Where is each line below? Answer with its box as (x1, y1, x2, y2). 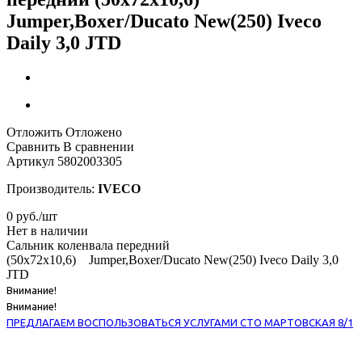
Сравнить (6, 139, 60, 154)
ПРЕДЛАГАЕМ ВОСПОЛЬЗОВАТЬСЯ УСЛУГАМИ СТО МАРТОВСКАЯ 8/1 (6, 316, 353, 328)
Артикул (6, 154, 54, 168)
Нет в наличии (6, 223, 88, 238)
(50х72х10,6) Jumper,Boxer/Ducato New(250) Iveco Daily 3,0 (6, 252, 339, 267)
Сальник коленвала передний (6, 238, 170, 252)
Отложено (65, 124, 122, 139)
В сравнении (63, 139, 134, 154)
